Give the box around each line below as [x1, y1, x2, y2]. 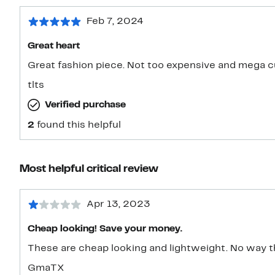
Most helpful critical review [20, 164, 158, 175]
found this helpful [37, 121, 121, 130]
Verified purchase [45, 101, 126, 110]
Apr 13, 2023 [87, 200, 150, 209]
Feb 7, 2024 [87, 17, 143, 26]
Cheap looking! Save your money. [99, 225, 182, 234]
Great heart [28, 42, 80, 51]
